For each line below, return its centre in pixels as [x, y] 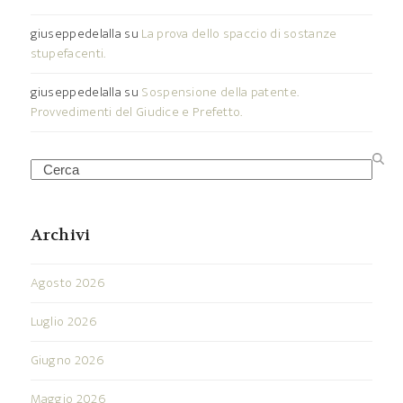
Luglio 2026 [63, 322]
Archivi [60, 236]
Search [49, 168]
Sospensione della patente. [220, 93]
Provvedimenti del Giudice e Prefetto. [136, 112]
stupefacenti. [68, 54]
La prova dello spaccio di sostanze [239, 34]
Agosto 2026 [67, 283]
